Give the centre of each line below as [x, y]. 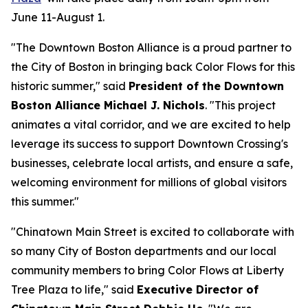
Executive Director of [198, 289]
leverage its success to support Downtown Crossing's [150, 144]
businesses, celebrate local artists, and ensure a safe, [152, 163]
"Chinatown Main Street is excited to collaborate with [153, 232]
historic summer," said [70, 86]
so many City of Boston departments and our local [144, 251]
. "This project [240, 105]
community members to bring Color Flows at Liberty [147, 270]
